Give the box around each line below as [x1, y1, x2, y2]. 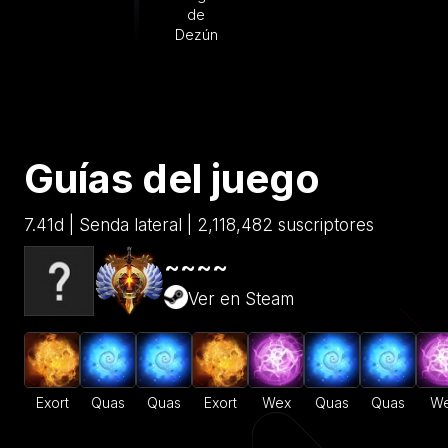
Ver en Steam [188, 288, 294, 309]
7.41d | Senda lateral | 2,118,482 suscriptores [24, 215, 374, 236]
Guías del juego [24, 154, 320, 204]
